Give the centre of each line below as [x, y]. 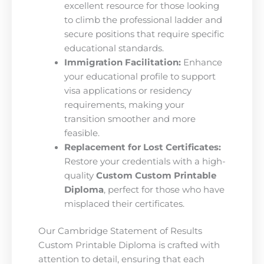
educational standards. [114, 49]
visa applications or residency [128, 91]
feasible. [82, 133]
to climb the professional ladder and [143, 20]
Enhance [201, 63]
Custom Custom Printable [156, 176]
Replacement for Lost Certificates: [142, 148]
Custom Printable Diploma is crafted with [129, 245]
